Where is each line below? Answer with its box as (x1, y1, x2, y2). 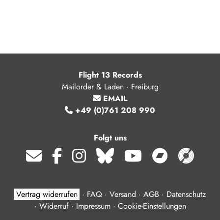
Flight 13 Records (78, 69, 142, 81)
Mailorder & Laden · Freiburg (61, 81, 159, 92)
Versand (110, 189, 136, 200)
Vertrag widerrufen (16, 189, 78, 200)
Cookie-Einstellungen (117, 200, 186, 212)
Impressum (76, 200, 110, 212)
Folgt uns (93, 132, 127, 143)
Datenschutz (166, 189, 206, 200)
